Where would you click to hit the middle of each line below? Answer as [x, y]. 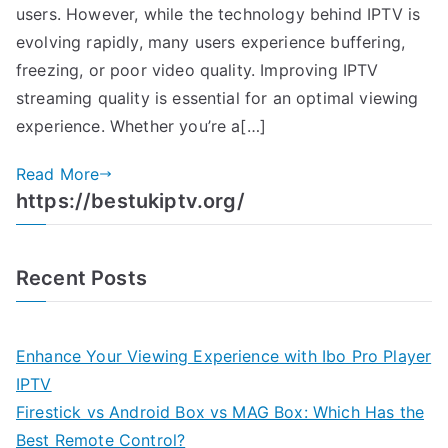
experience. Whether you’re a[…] [141, 125]
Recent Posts [81, 277]
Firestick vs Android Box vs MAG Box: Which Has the [220, 411]
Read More [58, 173]
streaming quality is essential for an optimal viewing [217, 97]
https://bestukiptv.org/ [130, 200]
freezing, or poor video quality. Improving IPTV [197, 69]
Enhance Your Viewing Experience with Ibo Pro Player [224, 355]
